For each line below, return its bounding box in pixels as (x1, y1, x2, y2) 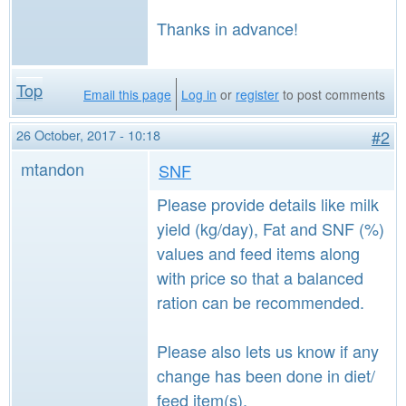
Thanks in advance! (157, 16, 298, 40)
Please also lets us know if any (157, 339, 379, 362)
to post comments (279, 85, 385, 103)
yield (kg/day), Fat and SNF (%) (157, 217, 384, 240)
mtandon (21, 157, 84, 180)
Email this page (83, 85, 171, 103)
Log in (181, 85, 217, 103)
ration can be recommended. (157, 290, 369, 314)
